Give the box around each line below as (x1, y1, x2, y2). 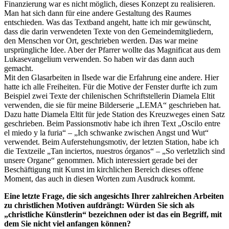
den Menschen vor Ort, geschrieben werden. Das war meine (4, 36, 198, 45)
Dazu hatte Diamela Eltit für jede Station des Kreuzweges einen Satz (4, 110, 225, 119)
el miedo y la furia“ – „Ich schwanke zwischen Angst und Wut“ (4, 128, 209, 138)
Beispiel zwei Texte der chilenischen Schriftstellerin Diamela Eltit (4, 91, 215, 101)
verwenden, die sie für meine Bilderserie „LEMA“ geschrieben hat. (4, 101, 221, 110)
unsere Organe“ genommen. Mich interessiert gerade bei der (4, 156, 197, 165)
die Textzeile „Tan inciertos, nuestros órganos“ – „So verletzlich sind (4, 147, 225, 156)
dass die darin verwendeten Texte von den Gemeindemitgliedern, (4, 27, 213, 36)
